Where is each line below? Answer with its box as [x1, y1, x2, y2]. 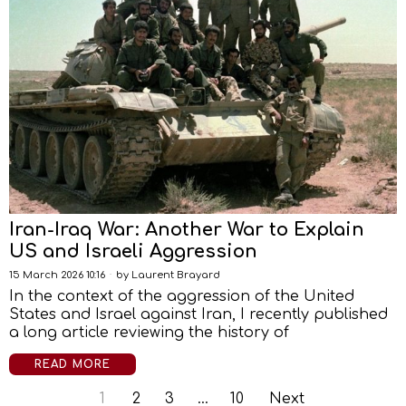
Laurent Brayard [131, 269, 220, 281]
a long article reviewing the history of [9, 324, 289, 341]
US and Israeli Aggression [9, 241, 257, 262]
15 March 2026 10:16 [9, 269, 105, 281]
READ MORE [34, 358, 111, 371]
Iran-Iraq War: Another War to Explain [9, 219, 364, 240]
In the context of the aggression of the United [9, 288, 354, 304]
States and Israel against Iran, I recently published [9, 306, 388, 323]
